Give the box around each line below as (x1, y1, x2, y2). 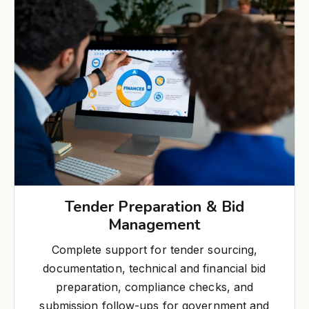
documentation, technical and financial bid (43, 261, 266, 275)
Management (108, 214, 201, 235)
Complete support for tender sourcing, (51, 242, 258, 257)
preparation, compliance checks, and (55, 279, 254, 294)
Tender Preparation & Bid (64, 196, 245, 217)
